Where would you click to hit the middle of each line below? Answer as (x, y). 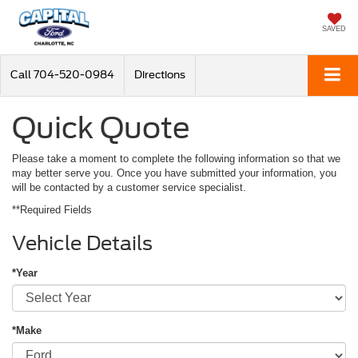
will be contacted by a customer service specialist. (129, 187)
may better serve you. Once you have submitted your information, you (174, 173)
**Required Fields (52, 209)
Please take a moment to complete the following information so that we (176, 158)
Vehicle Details (82, 243)
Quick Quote (101, 127)
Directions (160, 75)
